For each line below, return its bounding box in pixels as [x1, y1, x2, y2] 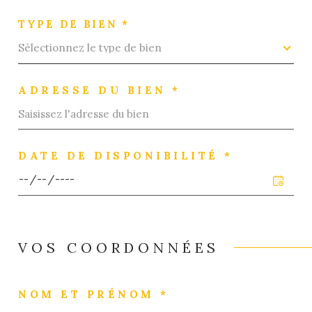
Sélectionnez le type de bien [18, 41, 162, 55]
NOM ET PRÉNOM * [18, 287, 169, 301]
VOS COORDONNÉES [18, 238, 220, 256]
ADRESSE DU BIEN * [18, 83, 181, 97]
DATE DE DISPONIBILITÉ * [18, 149, 233, 163]
